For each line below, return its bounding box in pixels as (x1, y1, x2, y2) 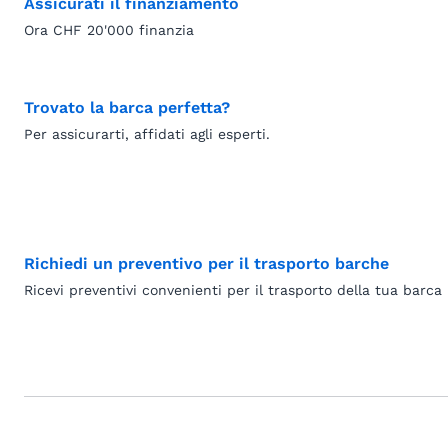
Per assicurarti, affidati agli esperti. (24, 126, 270, 142)
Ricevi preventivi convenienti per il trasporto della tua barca (24, 282, 442, 298)
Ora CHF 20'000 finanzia (24, 22, 194, 38)
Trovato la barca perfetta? (24, 98, 230, 117)
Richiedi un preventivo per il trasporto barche (24, 254, 389, 273)
